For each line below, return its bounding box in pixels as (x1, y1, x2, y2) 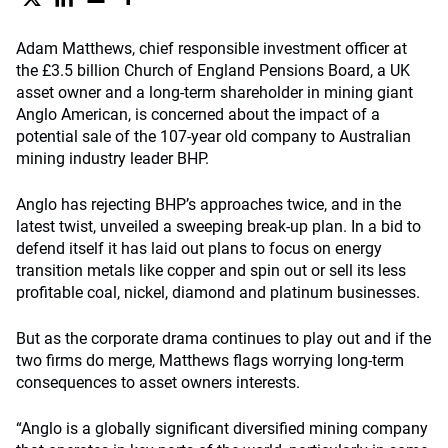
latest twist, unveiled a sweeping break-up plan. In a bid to (16, 217, 421, 236)
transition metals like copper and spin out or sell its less (16, 261, 406, 280)
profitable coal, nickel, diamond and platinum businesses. (16, 283, 420, 302)
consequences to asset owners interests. (16, 373, 300, 392)
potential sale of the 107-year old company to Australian (16, 127, 411, 146)
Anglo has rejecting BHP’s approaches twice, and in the (16, 195, 401, 214)
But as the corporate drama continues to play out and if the (16, 329, 431, 348)
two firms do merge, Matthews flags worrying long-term (16, 351, 404, 370)
